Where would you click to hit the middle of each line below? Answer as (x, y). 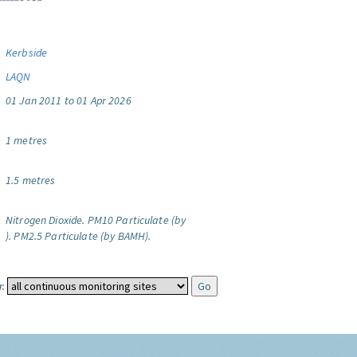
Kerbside (27, 53)
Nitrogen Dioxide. (45, 220)
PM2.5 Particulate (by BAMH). (82, 236)
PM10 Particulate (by (137, 220)
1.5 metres (31, 180)
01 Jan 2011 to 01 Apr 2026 (69, 100)
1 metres (27, 140)
